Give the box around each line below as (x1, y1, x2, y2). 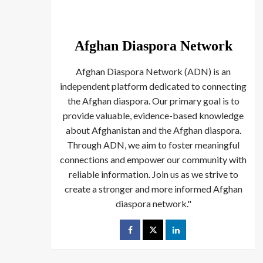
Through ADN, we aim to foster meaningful (67, 139, 240, 151)
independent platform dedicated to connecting (60, 80, 247, 92)
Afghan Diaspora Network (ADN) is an (76, 66, 231, 77)
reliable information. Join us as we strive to (68, 168, 238, 180)
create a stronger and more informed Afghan (64, 183, 242, 195)
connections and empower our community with (60, 154, 247, 166)
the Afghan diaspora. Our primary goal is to (67, 95, 240, 107)
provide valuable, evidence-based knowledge (63, 110, 244, 122)
